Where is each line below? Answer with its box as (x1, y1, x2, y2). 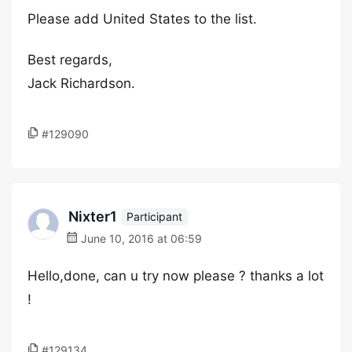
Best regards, (27, 52, 112, 68)
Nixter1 (68, 208, 117, 225)
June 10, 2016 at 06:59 (78, 232, 202, 245)
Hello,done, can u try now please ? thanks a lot (27, 268, 324, 284)
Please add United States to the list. (27, 11, 257, 27)
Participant (126, 209, 182, 223)
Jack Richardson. (27, 75, 135, 91)
